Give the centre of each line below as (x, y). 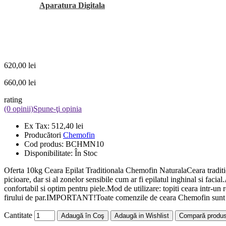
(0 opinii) (19, 108)
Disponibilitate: (49, 153)
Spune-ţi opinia (58, 108)
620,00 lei (20, 65)
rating (13, 99)
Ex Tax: (38, 126)
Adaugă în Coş (83, 215)
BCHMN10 (85, 144)
